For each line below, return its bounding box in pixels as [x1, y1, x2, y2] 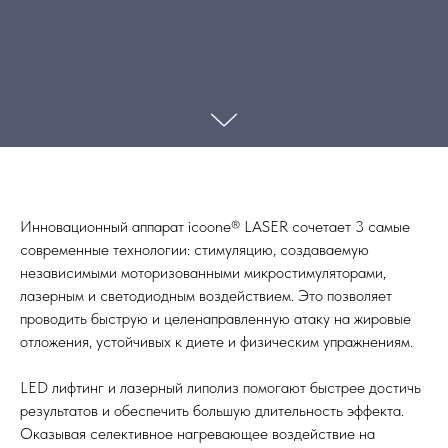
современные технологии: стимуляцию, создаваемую [20, 240, 369, 259]
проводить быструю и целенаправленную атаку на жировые [20, 309, 411, 328]
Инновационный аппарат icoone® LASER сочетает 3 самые [20, 217, 410, 236]
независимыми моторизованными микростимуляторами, [20, 263, 386, 282]
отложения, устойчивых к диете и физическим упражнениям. [20, 332, 413, 351]
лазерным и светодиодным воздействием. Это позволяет [20, 286, 392, 305]
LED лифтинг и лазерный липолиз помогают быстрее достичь [20, 378, 421, 397]
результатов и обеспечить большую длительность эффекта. [20, 401, 404, 420]
